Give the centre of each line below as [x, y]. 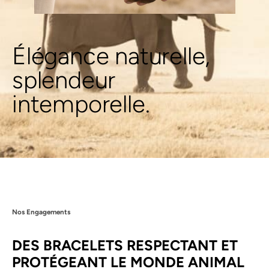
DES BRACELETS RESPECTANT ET [125, 245]
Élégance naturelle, [111, 56]
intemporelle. [81, 104]
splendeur [64, 80]
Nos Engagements [41, 212]
